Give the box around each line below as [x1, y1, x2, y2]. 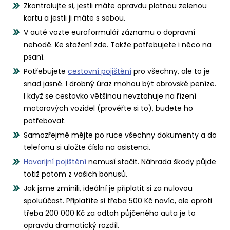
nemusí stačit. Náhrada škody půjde [86, 157, 216, 167]
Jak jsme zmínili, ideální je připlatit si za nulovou [24, 183, 193, 194]
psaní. [24, 52, 45, 63]
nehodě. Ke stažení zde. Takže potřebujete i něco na [24, 40, 212, 50]
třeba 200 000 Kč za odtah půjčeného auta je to [24, 208, 196, 219]
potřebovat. [24, 116, 66, 126]
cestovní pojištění [68, 66, 131, 77]
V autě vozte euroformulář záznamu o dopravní [24, 27, 195, 38]
